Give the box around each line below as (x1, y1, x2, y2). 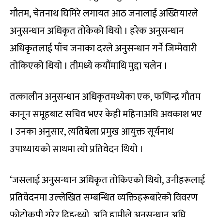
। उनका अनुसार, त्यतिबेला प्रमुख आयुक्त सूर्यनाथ (10, 123, 173, 140)
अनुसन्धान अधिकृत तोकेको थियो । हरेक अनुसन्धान (10, 22, 184, 39)
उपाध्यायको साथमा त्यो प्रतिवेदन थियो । (10, 140, 143, 157)
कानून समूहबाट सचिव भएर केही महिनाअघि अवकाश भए (10, 106, 202, 123)
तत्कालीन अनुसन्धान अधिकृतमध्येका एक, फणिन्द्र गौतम (10, 88, 201, 105)
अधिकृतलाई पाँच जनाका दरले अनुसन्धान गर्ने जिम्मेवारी (10, 40, 197, 57)
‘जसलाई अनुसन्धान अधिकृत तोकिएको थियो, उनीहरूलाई (10, 171, 205, 188)
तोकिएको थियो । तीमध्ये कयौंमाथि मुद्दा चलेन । (10, 57, 168, 74)
